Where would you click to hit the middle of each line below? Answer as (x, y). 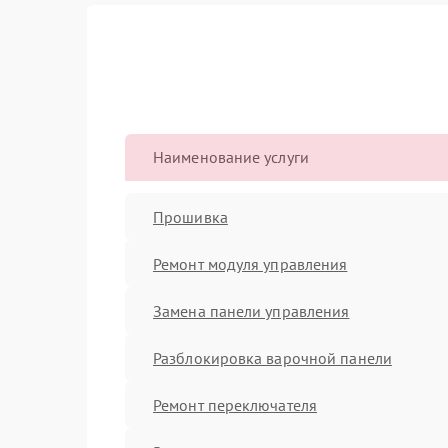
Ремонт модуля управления (250, 263)
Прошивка (190, 216)
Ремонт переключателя (235, 404)
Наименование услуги (231, 157)
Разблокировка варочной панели (272, 357)
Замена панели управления (251, 310)
